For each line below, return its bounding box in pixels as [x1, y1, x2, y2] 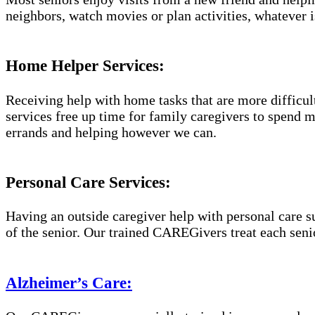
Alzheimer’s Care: [6, 273, 132, 292]
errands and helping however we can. [6, 124, 217, 140]
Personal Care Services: [6, 172, 171, 191]
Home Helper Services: [6, 56, 165, 75]
